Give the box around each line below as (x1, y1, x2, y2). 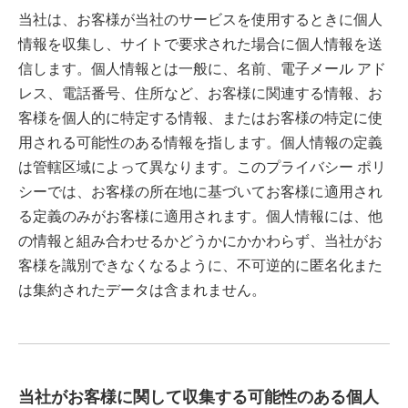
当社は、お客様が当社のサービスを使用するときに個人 (18, 9, 382, 29)
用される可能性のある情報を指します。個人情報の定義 (18, 132, 382, 152)
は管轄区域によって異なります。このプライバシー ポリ (18, 157, 386, 177)
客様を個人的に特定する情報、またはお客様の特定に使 (18, 107, 382, 127)
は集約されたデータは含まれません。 (18, 280, 266, 300)
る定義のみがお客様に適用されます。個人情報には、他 (18, 206, 382, 226)
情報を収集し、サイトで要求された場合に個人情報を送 (18, 34, 382, 54)
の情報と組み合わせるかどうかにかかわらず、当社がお (18, 230, 382, 250)
